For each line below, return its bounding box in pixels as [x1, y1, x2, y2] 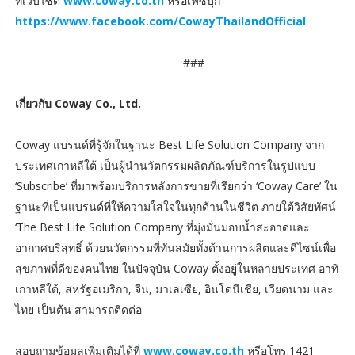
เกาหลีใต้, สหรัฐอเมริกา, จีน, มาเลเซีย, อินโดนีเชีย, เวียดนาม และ [14, 281, 334, 296]
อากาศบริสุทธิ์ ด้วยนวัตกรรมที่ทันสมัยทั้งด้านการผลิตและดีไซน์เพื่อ [14, 239, 336, 255]
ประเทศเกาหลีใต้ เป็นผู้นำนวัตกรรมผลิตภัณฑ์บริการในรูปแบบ [14, 157, 315, 173]
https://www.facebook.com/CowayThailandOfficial [14, 13, 306, 29]
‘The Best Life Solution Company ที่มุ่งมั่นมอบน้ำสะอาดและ [14, 219, 310, 235]
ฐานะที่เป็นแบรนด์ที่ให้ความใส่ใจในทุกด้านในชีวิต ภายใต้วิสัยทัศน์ [14, 198, 336, 214]
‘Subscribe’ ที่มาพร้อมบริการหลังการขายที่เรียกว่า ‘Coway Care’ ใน [14, 177, 338, 193]
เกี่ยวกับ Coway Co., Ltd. [14, 95, 141, 111]
